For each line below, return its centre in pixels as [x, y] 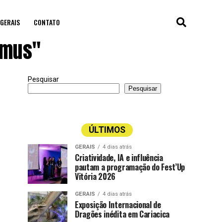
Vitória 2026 [95, 176]
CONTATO [47, 22]
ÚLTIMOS [107, 130]
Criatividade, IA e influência [119, 157]
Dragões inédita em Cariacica [122, 214]
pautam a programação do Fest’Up [130, 167]
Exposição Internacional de [118, 204]
